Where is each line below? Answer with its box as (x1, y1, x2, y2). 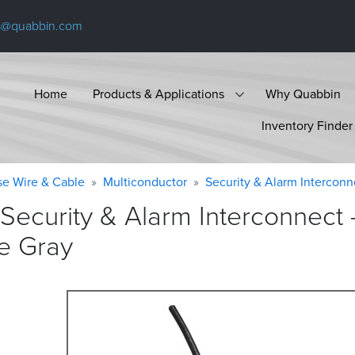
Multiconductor (103, 173, 187, 191)
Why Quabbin (265, 84, 341, 103)
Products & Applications (93, 84, 224, 103)
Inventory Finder (261, 116, 353, 135)
